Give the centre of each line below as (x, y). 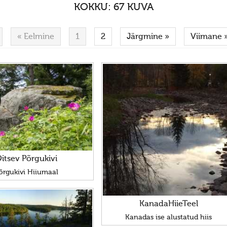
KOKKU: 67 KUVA (113, 8)
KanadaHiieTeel (168, 204)
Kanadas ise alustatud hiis (169, 217)
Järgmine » (148, 37)
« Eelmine (36, 37)
